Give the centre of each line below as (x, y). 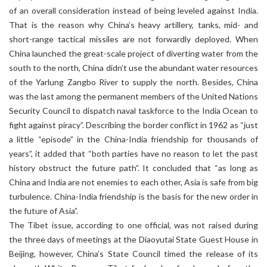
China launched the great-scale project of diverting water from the (133, 53)
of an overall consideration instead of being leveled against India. (133, 10)
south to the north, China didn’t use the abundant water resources (133, 68)
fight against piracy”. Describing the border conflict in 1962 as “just (133, 125)
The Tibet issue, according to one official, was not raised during (133, 225)
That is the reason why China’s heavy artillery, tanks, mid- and (133, 25)
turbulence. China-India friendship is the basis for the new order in (133, 196)
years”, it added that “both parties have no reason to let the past (133, 153)
